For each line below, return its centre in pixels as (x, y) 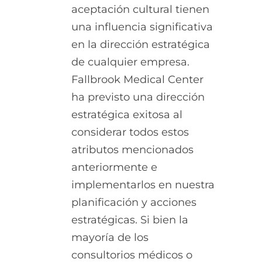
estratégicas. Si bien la (130, 220)
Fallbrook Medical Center (137, 80)
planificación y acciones (134, 203)
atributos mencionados (132, 150)
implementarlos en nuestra (143, 185)
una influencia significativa (142, 27)
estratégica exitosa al (127, 115)
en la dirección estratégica (141, 45)
